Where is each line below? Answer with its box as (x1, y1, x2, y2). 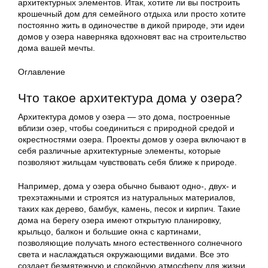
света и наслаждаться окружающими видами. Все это (18, 249, 229, 260)
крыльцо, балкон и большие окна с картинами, (18, 227, 201, 237)
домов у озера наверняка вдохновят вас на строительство (18, 32, 246, 42)
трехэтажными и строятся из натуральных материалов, (18, 193, 235, 203)
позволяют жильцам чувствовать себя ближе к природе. (18, 157, 237, 167)
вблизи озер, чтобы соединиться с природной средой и (18, 123, 234, 133)
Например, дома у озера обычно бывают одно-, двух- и (18, 181, 236, 191)
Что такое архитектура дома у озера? (18, 91, 242, 105)
